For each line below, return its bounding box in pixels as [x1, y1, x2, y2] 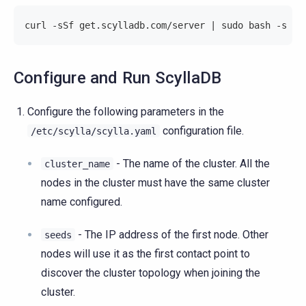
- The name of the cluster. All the [113, 157, 270, 171]
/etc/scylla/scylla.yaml [31, 126, 156, 137]
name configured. [41, 195, 122, 209]
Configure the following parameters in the [27, 105, 224, 119]
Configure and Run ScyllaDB [14, 68, 222, 88]
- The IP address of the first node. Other [75, 228, 268, 242]
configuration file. [160, 124, 244, 138]
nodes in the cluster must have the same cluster [41, 176, 270, 190]
